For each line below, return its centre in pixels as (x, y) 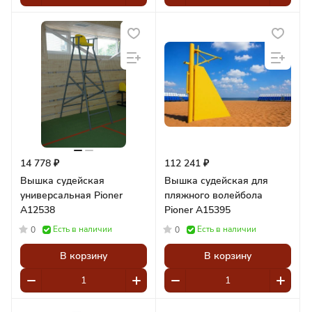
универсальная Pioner (57, 195)
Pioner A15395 (197, 210)
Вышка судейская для (216, 181)
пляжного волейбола (213, 195)
